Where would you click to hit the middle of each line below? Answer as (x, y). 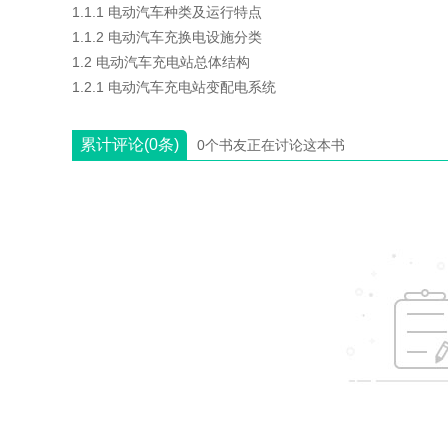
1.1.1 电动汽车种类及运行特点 (167, 12)
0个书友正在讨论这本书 (271, 145)
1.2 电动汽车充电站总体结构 (161, 62)
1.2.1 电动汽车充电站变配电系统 (174, 87)
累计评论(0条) (129, 144)
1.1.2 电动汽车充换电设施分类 (167, 37)
